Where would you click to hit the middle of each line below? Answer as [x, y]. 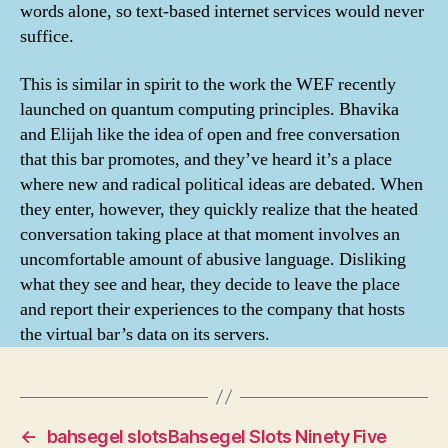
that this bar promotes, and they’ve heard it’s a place [206, 159]
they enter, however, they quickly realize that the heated [219, 209]
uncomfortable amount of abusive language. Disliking [213, 259]
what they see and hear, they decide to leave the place [210, 284]
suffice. [47, 37]
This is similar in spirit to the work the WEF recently [208, 84]
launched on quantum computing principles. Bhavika [209, 109]
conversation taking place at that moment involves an [210, 234]
